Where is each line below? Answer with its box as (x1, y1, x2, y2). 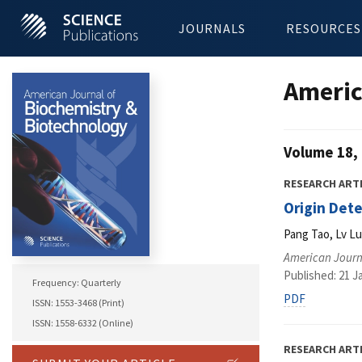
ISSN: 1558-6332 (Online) (32, 317, 133, 330)
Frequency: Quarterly (32, 276, 121, 289)
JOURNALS (179, 20, 246, 36)
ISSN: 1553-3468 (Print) (32, 297, 124, 309)
